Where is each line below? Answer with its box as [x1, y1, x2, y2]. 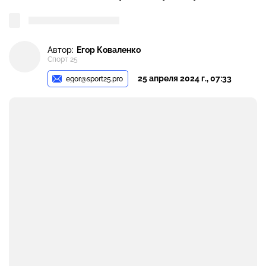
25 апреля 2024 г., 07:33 [138, 73, 232, 83]
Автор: [47, 45, 74, 55]
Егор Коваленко [77, 45, 141, 55]
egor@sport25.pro [66, 74, 123, 83]
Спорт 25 [47, 55, 78, 64]
